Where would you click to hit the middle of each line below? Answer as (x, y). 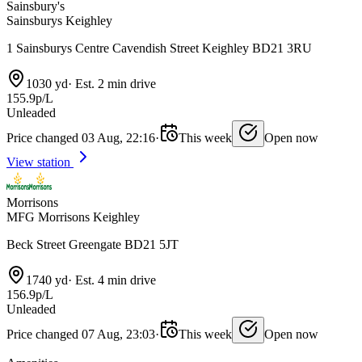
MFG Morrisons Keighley (73, 217)
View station (40, 162)
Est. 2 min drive (114, 83)
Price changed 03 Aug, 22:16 (81, 137)
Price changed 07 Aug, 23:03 (81, 334)
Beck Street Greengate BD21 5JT (93, 244)
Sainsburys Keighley (59, 20)
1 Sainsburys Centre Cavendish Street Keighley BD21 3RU (159, 48)
